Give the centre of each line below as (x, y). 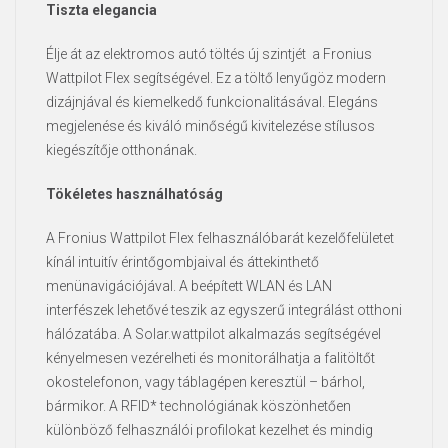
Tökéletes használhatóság (134, 193)
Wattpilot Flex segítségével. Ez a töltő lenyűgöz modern (216, 77)
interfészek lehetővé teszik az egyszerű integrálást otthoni (224, 309)
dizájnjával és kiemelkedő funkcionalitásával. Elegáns (212, 101)
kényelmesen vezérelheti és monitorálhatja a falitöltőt (210, 357)
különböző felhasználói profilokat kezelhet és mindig (209, 429)
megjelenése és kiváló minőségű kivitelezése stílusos (210, 125)
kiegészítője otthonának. (121, 149)
